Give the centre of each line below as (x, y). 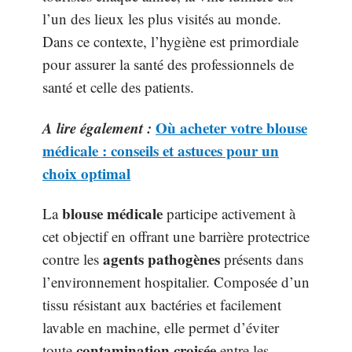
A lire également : (97, 127)
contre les (73, 259)
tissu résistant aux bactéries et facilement (162, 304)
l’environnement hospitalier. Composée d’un (176, 282)
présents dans (262, 259)
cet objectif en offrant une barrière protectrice (176, 236)
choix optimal (86, 173)
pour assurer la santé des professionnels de (168, 64)
